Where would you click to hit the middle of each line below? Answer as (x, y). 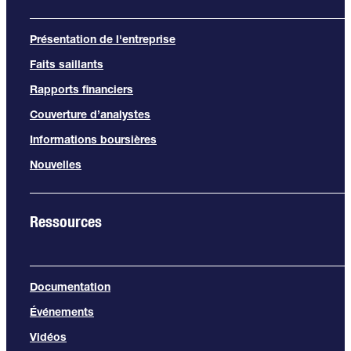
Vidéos (48, 337)
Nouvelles (56, 164)
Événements (62, 311)
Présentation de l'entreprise (103, 39)
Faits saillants (67, 64)
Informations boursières (93, 139)
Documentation (70, 286)
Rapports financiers (81, 89)
